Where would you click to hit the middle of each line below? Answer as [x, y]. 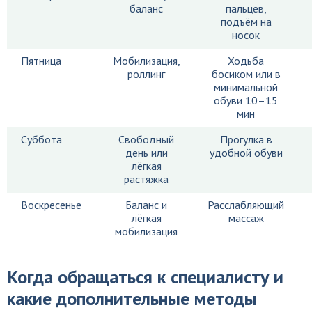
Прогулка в [246, 139]
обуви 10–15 [246, 100]
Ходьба [246, 61]
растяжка [146, 179]
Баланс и [146, 205]
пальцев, [246, 8]
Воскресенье [51, 205]
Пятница [41, 61]
